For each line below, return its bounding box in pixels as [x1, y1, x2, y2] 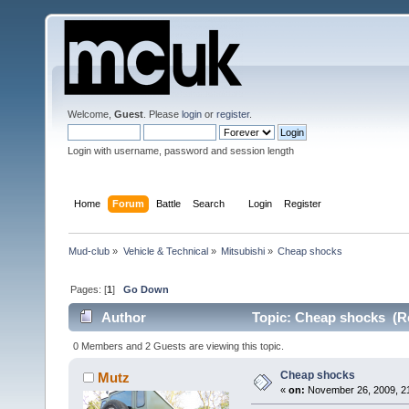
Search [193, 197, 225, 209]
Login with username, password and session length [68, 145, 294, 156]
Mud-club [68, 245, 110, 257]
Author [101, 309, 147, 326]
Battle [156, 197, 182, 209]
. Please [143, 109, 182, 120]
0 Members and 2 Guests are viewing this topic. [73, 340, 285, 351]
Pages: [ [70, 283, 108, 295]
